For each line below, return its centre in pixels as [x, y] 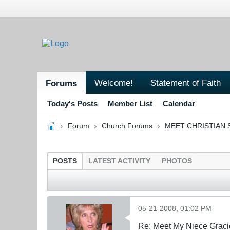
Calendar [179, 103]
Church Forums [127, 126]
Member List [130, 103]
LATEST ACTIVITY [119, 161]
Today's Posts [72, 103]
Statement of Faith [186, 82]
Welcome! [114, 82]
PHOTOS [177, 161]
